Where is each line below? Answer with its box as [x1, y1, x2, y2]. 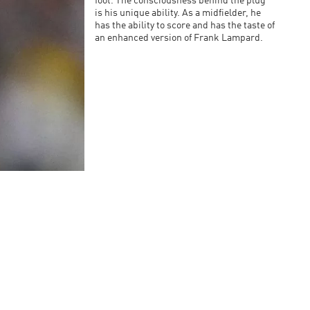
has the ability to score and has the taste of [95, 21, 275, 30]
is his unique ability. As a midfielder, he [95, 8, 261, 18]
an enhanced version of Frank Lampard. [95, 33, 263, 43]
